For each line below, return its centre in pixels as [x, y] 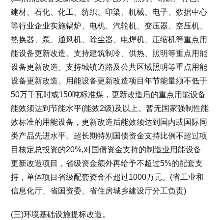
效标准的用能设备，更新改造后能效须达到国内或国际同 [109, 122]
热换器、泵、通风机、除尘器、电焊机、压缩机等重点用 [109, 40]
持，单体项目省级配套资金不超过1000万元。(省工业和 [108, 177]
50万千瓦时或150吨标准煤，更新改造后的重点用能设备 [109, 95]
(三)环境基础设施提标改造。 [61, 214]
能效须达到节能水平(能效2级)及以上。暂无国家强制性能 [110, 108]
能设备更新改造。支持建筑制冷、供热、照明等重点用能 [109, 53]
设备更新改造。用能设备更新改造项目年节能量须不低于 [109, 81]
